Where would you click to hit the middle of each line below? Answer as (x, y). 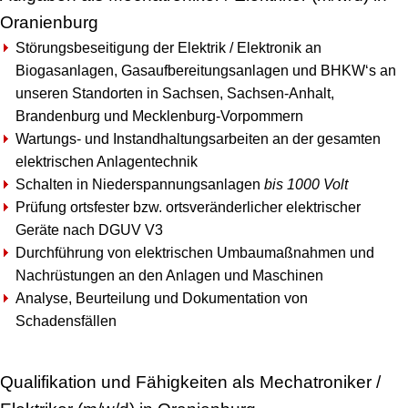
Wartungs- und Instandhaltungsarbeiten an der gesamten (198, 139)
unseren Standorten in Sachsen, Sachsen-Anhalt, (175, 93)
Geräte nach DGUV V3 (89, 230)
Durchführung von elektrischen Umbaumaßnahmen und (195, 253)
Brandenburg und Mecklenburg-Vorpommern (159, 116)
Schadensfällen (66, 321)
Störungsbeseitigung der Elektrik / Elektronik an (168, 48)
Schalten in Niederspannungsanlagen (140, 184)
